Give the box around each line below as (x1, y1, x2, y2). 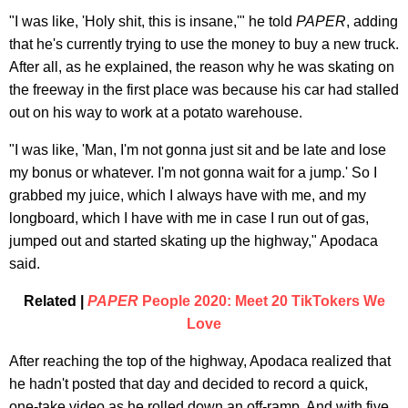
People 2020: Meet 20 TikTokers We (138, 292, 385, 309)
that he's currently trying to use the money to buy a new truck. (9, 36, 399, 52)
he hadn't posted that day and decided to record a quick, (9, 375, 368, 392)
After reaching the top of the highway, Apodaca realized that (9, 352, 391, 369)
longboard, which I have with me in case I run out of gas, (9, 209, 369, 226)
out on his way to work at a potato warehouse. (9, 104, 302, 120)
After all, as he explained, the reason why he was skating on (9, 58, 394, 75)
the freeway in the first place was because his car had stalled (9, 81, 399, 97)
